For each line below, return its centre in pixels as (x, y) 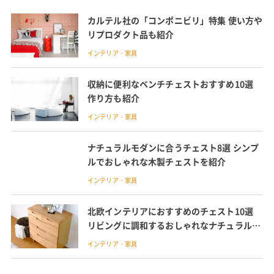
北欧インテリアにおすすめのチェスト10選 (170, 211)
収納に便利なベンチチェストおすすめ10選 (170, 84)
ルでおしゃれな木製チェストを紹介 (157, 162)
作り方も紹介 (113, 98)
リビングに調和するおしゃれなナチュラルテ (174, 225)
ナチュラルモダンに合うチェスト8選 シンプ (173, 148)
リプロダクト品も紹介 (131, 35)
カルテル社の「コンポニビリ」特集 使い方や (175, 20)
